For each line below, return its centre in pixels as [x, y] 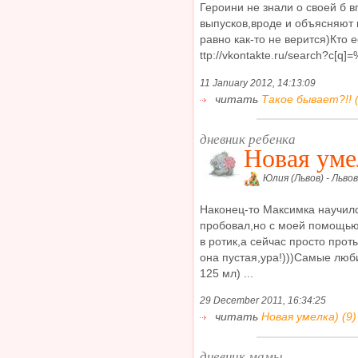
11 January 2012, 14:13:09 [258, 83]
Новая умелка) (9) [309, 317]
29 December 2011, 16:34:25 [263, 301]
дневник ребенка [248, 138]
